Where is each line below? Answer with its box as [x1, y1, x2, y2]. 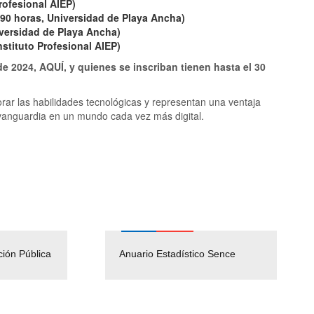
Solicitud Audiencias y [171, 247, 266, 259]
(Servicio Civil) [14, 261, 77, 273]
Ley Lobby [171, 261, 217, 273]
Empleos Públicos [14, 247, 93, 259]
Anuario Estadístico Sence [119, 247, 235, 259]
